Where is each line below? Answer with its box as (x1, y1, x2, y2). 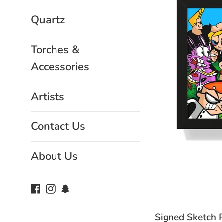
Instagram (55, 181, 98, 194)
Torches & (31, 42, 80, 57)
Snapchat (70, 181, 110, 194)
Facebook (40, 181, 81, 194)
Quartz (31, 12, 65, 27)
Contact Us (31, 119, 85, 134)
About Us (31, 149, 78, 164)
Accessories (31, 59, 89, 74)
